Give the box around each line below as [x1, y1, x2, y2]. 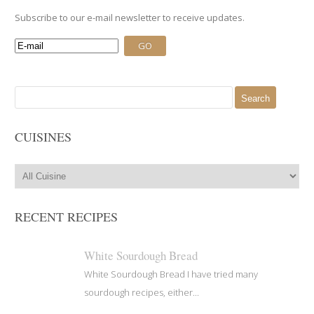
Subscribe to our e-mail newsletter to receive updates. [15, 11, 245, 24]
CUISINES [15, 128, 72, 145]
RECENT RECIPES [15, 207, 118, 225]
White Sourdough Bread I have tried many [84, 267, 259, 280]
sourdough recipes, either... [84, 285, 200, 299]
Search [14, 86, 45, 99]
